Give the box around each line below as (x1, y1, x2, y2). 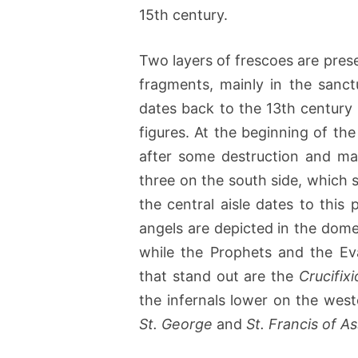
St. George (139, 315, 213, 332)
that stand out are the (139, 267, 300, 284)
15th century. (139, 6, 228, 23)
